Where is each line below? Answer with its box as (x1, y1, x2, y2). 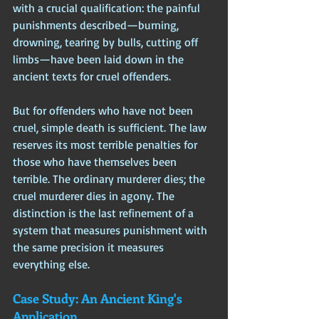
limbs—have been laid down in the (13, 51, 187, 66)
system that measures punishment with (13, 222, 210, 237)
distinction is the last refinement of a (13, 205, 197, 220)
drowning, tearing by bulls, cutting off (13, 34, 201, 49)
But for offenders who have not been (13, 103, 196, 117)
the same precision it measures (13, 239, 167, 254)
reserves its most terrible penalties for (13, 137, 200, 152)
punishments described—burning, (13, 17, 182, 32)
